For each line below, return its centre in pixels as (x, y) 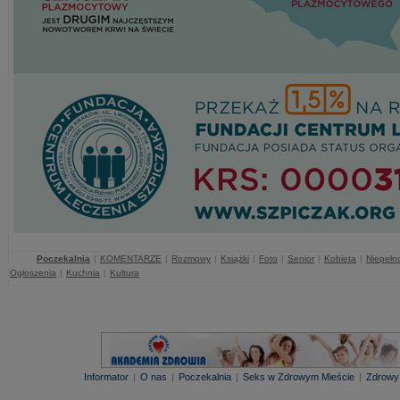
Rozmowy (191, 258)
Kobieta (340, 258)
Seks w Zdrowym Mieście (299, 377)
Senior (301, 258)
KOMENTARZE (131, 258)
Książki (235, 258)
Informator (106, 377)
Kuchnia (83, 273)
